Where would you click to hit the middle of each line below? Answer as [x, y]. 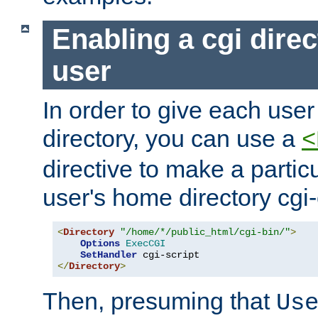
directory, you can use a [172, 139]
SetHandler [109, 255]
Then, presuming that [159, 301]
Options [100, 244]
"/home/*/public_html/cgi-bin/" [205, 232]
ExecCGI [146, 244]
